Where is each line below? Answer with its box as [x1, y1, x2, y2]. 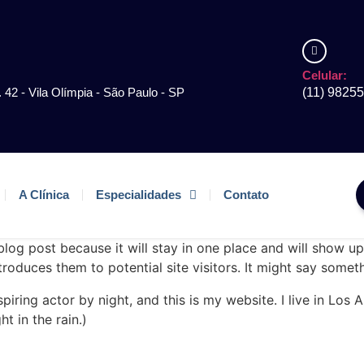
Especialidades [96, 188, 182, 202]
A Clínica [19, 188, 70, 202]
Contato [223, 188, 270, 202]
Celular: [301, 67, 347, 82]
